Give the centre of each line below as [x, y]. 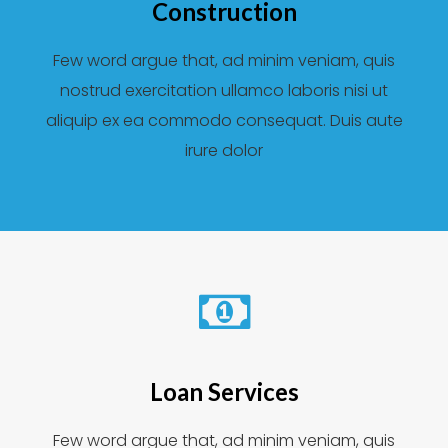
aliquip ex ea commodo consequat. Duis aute [224, 120]
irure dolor [224, 150]
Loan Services [224, 391]
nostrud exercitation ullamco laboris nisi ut [224, 90]
